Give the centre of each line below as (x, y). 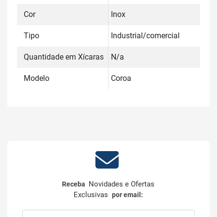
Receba (75, 184)
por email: (128, 195)
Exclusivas (93, 195)
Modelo (37, 78)
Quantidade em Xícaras (64, 57)
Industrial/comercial (145, 36)
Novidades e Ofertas (121, 184)
